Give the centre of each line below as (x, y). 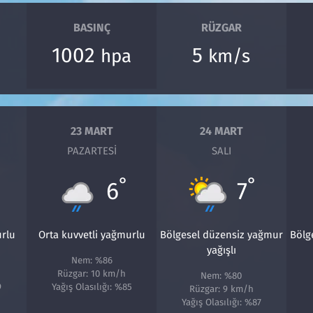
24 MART (221, 131)
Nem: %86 (92, 261)
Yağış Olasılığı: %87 (221, 303)
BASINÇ (92, 27)
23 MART (92, 131)
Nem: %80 (221, 276)
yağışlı (221, 250)
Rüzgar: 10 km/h (92, 274)
